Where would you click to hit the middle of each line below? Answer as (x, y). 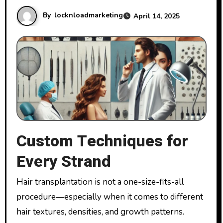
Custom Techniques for (102, 141)
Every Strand (63, 161)
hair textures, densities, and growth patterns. (100, 212)
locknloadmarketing (88, 15)
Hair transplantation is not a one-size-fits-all (20, 182)
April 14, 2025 (156, 16)
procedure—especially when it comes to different (110, 197)
